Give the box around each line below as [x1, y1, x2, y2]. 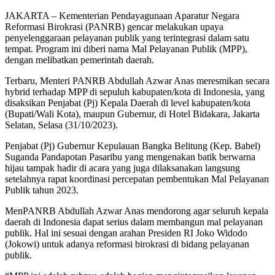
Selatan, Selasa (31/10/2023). [5, 119, 118, 130]
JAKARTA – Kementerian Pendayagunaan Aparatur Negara [5, 10, 239, 21]
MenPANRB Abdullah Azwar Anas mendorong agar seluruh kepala [5, 205, 268, 216]
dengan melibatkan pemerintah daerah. [5, 54, 154, 65]
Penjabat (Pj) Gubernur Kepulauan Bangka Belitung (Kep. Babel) [5, 140, 260, 151]
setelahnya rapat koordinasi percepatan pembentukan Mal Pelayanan [5, 173, 269, 184]
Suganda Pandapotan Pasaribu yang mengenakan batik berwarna [5, 151, 255, 162]
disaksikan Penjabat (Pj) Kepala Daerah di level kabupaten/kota [5, 97, 250, 108]
